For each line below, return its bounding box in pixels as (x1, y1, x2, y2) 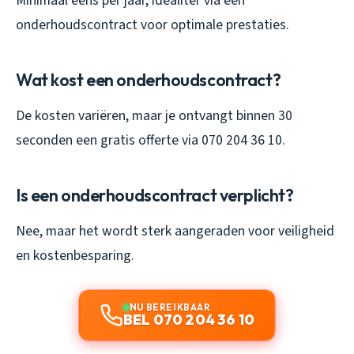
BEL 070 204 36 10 (122, 310, 255, 329)
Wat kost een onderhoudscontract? (16, 68, 281, 91)
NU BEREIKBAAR (129, 300, 211, 313)
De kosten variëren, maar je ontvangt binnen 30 (16, 105, 292, 126)
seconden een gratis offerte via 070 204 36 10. (16, 130, 285, 150)
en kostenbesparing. (16, 245, 134, 265)
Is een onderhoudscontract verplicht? (16, 183, 294, 206)
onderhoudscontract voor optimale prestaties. (16, 14, 289, 35)
